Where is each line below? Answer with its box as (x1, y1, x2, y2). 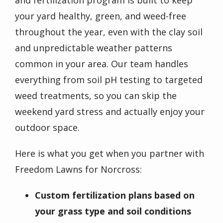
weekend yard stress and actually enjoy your (15, 105, 205, 117)
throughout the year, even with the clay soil (15, 25, 203, 38)
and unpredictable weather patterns (15, 41, 172, 54)
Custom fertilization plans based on (35, 189, 195, 201)
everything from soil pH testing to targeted (15, 73, 203, 86)
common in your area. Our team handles (15, 57, 188, 70)
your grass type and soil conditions (35, 205, 191, 217)
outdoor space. (15, 121, 80, 133)
